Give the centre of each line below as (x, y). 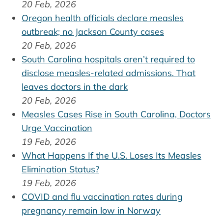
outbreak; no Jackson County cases (93, 31)
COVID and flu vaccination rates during (102, 196)
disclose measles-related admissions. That (109, 73)
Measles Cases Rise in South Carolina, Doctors (116, 114)
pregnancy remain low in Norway (91, 210)
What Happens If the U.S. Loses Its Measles (111, 155)
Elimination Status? (60, 169)
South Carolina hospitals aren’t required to (108, 59)
